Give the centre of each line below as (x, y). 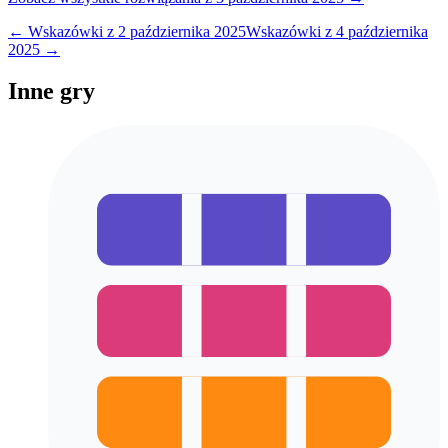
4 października (382, 31)
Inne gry (51, 91)
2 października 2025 (182, 31)
